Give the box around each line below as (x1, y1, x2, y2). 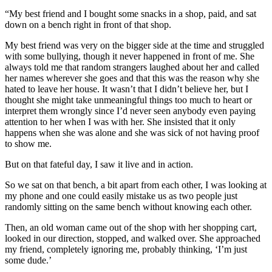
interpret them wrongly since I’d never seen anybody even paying (5, 106, 256, 117)
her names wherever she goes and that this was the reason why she (5, 73, 259, 84)
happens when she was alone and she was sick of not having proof (5, 127, 259, 138)
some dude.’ (5, 255, 52, 266)
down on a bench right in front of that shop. (5, 19, 171, 30)
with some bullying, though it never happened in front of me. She (5, 51, 254, 62)
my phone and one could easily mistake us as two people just (5, 191, 237, 202)
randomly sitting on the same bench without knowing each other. (5, 202, 252, 212)
